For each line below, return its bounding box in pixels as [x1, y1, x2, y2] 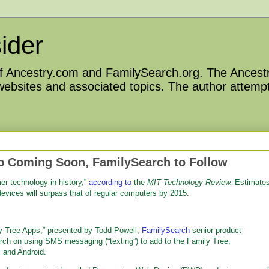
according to [89, 178, 131, 187]
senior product [190, 226, 241, 235]
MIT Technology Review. [147, 178, 232, 187]
